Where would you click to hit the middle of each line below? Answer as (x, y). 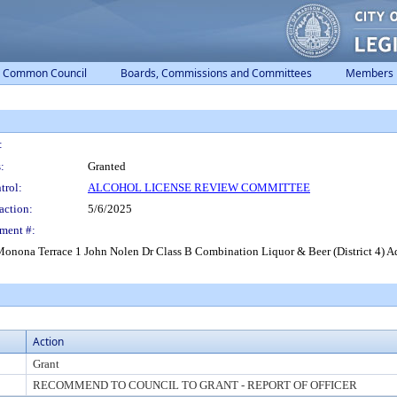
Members (370, 73)
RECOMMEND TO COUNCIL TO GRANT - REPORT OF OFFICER (195, 385)
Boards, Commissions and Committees (216, 73)
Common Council (45, 73)
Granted (107, 166)
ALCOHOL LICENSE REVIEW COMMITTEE (199, 187)
